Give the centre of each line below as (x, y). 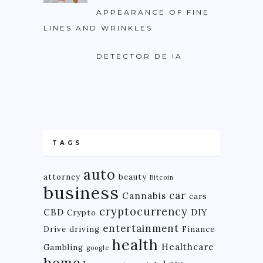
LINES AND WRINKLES (98, 28)
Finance (198, 229)
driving (85, 229)
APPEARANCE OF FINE (153, 12)
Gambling (63, 247)
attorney (62, 177)
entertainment (141, 228)
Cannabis (144, 195)
